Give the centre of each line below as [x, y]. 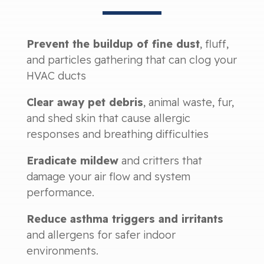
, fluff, [214, 44]
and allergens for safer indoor [101, 235]
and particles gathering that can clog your [131, 60]
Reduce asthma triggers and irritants [125, 219]
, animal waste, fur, [188, 102]
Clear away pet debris [85, 102]
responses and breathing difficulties [117, 134]
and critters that [160, 160]
